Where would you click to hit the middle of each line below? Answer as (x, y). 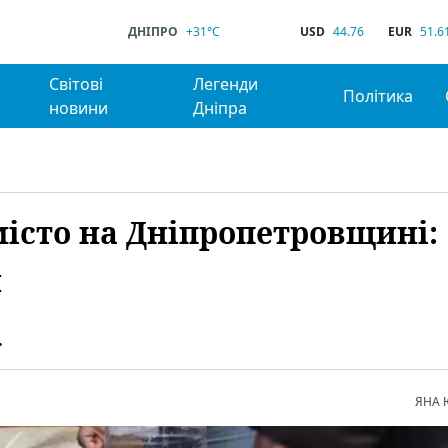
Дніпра (220, 108)
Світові (76, 84)
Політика (377, 96)
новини (79, 108)
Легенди (226, 84)
